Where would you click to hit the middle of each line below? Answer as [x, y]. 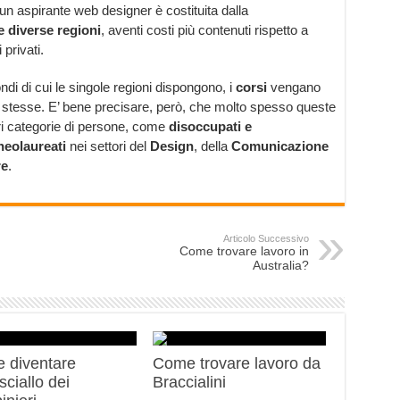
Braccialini [190, 383]
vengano [293, 87]
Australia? [280, 266]
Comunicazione [279, 146]
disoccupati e [210, 127]
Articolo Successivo [266, 239]
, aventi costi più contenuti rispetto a [204, 30]
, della [212, 146]
